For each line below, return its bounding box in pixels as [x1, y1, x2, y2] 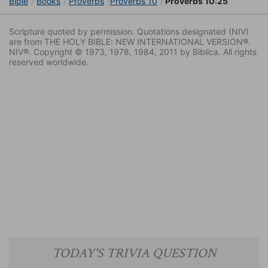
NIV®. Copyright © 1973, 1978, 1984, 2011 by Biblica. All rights [9, 47, 257, 57]
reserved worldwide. [9, 57, 89, 68]
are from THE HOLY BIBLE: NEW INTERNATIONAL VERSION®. [9, 36, 251, 47]
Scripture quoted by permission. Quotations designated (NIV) [9, 26, 249, 37]
